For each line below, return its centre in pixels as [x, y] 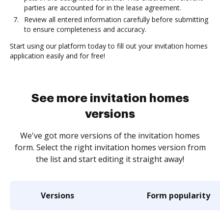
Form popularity [179, 195]
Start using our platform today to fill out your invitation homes [109, 46]
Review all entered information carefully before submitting [116, 19]
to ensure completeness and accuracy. [85, 29]
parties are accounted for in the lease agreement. [103, 8]
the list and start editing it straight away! [110, 159]
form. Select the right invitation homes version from [110, 147]
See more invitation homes [110, 98]
